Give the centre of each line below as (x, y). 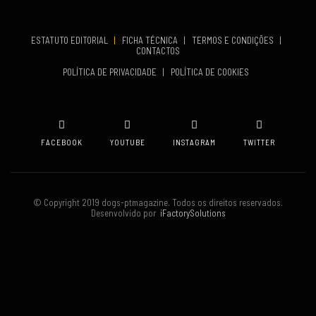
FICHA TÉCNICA (151, 40)
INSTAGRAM (194, 142)
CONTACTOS (158, 51)
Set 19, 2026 (42, 23)
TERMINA (36, 11)
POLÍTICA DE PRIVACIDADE (111, 72)
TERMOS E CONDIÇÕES (233, 40)
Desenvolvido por (123, 213)
